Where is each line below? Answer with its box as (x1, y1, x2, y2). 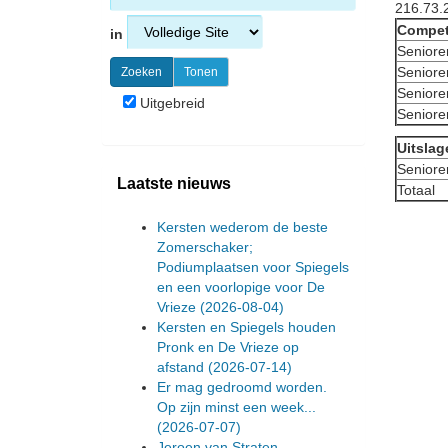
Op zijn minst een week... (157, 398, 316, 415)
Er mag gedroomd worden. (157, 378, 327, 395)
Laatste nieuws (117, 174, 231, 192)
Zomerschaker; (157, 238, 253, 255)
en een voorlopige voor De (157, 278, 325, 295)
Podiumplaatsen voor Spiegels (157, 258, 349, 275)
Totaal (396, 182, 435, 198)
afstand (157, 358, 208, 375)
